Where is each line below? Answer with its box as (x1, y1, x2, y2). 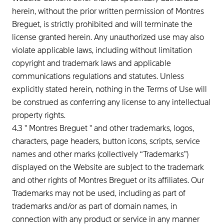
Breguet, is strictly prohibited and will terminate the (12, 19, 192, 29)
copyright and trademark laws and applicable (12, 58, 171, 68)
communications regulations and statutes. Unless (12, 71, 184, 81)
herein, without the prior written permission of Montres (12, 6, 204, 16)
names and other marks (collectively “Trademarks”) (12, 149, 188, 159)
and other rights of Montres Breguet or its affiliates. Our (12, 175, 204, 185)
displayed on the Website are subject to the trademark (12, 162, 204, 172)
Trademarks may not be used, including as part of (12, 188, 185, 198)
